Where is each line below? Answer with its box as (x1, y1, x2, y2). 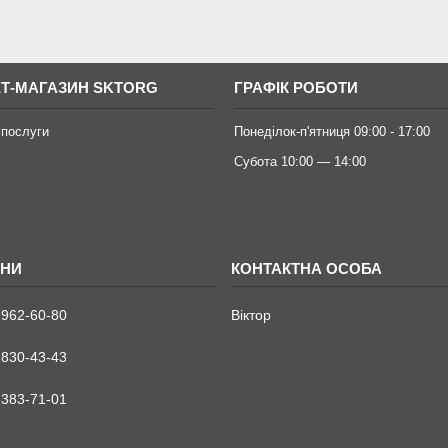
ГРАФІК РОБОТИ (233, 78, 358, 96)
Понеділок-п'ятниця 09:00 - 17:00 (233, 123, 430, 139)
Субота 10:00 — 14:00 (233, 153, 366, 169)
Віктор (230, 306, 271, 323)
